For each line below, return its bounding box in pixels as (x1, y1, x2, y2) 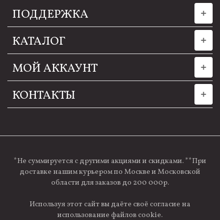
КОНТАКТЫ (12, 87, 76, 105)
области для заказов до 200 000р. (51, 177, 169, 188)
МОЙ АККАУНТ (12, 60, 98, 78)
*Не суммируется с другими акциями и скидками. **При (14, 156, 206, 166)
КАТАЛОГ (12, 33, 66, 51)
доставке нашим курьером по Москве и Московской (20, 166, 200, 177)
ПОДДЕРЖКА (12, 6, 88, 24)
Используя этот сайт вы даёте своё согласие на (29, 199, 191, 210)
